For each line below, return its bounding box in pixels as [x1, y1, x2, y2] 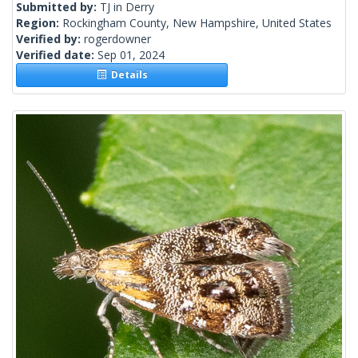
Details [105, 68, 148, 82]
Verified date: [16, 47, 97, 63]
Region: [16, 15, 62, 31]
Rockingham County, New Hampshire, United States [62, 15, 332, 31]
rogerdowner [84, 31, 151, 47]
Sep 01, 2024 [97, 47, 165, 63]
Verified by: [16, 31, 84, 47]
